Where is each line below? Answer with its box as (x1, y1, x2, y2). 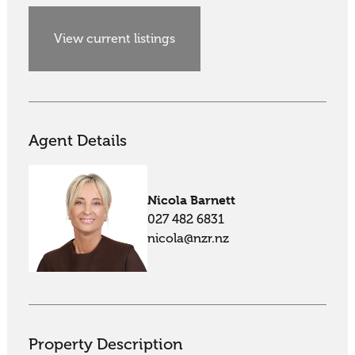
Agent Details (28, 132, 127, 151)
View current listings (54, 31, 176, 46)
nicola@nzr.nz (147, 231, 230, 246)
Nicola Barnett (147, 193, 236, 208)
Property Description (28, 334, 183, 353)
